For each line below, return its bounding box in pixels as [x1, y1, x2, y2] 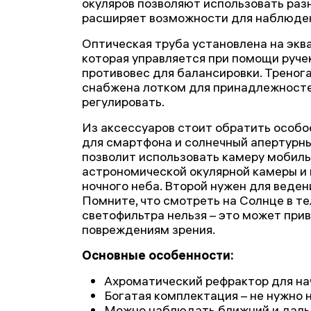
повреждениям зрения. [82, 221, 215, 237]
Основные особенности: [82, 247, 234, 263]
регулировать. [82, 94, 165, 110]
